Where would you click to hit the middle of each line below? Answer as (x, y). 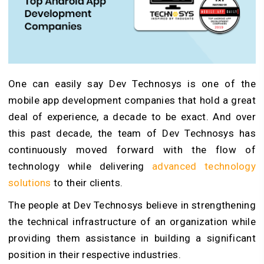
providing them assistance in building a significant (132, 238)
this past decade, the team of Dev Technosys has (132, 133)
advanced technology (204, 166)
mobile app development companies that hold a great (132, 100)
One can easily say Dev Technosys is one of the (132, 83)
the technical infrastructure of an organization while (132, 221)
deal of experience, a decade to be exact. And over (132, 116)
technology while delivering (80, 166)
